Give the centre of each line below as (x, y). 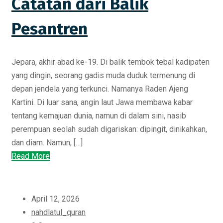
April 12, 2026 (56, 199)
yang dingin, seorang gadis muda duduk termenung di (103, 75)
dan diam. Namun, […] (47, 142)
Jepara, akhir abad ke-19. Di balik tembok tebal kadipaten (111, 62)
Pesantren (50, 29)
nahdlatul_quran (58, 212)
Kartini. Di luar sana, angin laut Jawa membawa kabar (102, 102)
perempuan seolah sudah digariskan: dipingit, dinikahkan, (109, 129)
